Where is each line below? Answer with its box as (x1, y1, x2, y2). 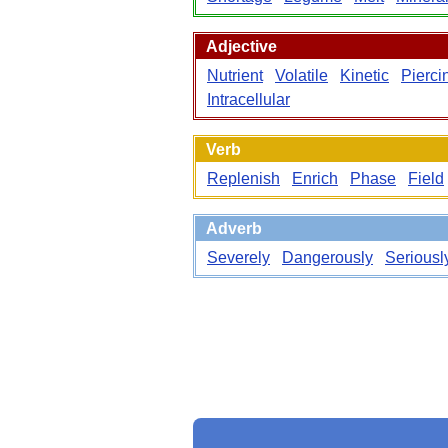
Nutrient (207, 67, 263, 84)
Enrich (292, 170, 338, 187)
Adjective (206, 38, 277, 55)
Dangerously (282, 249, 373, 266)
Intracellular (207, 91, 290, 108)
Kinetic (340, 67, 389, 84)
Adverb (206, 220, 262, 237)
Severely (207, 249, 270, 266)
